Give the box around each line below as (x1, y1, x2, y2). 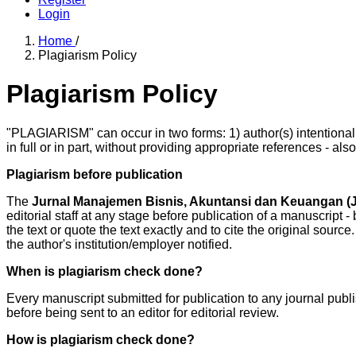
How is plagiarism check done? (6, 332, 195, 346)
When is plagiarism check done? (6, 264, 203, 278)
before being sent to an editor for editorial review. (6, 305, 279, 319)
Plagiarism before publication (6, 167, 183, 181)
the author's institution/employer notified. (6, 237, 232, 251)
